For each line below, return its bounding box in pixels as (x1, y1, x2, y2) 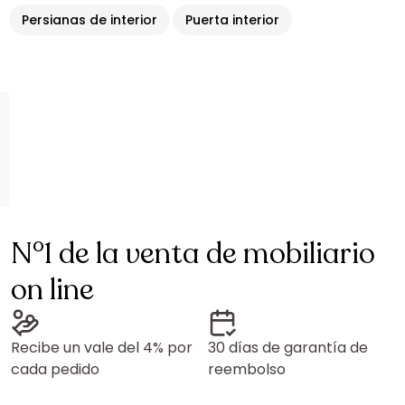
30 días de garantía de (208, 337, 368, 358)
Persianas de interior (22, 11, 157, 29)
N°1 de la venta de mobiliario (11, 234, 375, 274)
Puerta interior (185, 11, 279, 29)
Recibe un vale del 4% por (11, 337, 193, 358)
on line (11, 270, 94, 310)
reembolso (208, 359, 286, 380)
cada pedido (11, 359, 99, 380)
